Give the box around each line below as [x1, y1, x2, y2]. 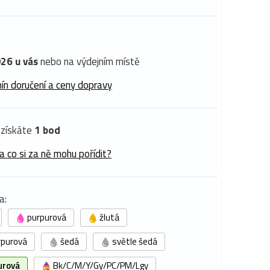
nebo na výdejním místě [38, 54, 140, 69]
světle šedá [110, 234, 157, 248]
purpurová [25, 210, 66, 224]
